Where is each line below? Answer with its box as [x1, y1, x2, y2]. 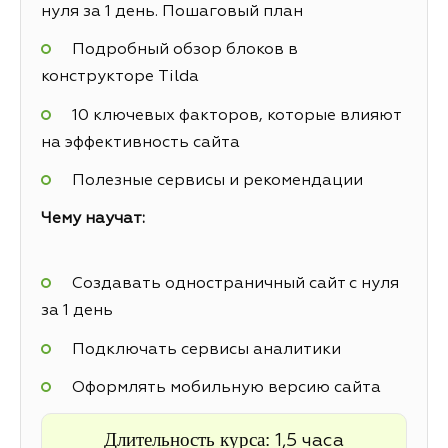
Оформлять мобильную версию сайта [71, 379, 381, 396]
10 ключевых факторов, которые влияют [71, 107, 401, 124]
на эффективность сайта [41, 134, 240, 151]
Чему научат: [41, 211, 145, 227]
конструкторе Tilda [41, 69, 199, 86]
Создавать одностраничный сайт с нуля [71, 276, 399, 293]
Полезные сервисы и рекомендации [71, 172, 363, 189]
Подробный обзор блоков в [71, 42, 298, 59]
